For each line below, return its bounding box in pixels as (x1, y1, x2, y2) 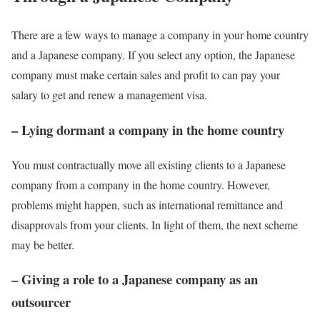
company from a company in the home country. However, (11, 176, 270, 192)
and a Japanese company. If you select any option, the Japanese (11, 47, 295, 63)
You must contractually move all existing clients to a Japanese (11, 156, 286, 172)
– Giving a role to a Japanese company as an (11, 269, 258, 289)
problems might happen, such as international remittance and (11, 196, 283, 212)
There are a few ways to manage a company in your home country (11, 27, 309, 43)
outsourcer (11, 292, 71, 312)
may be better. (11, 236, 74, 252)
